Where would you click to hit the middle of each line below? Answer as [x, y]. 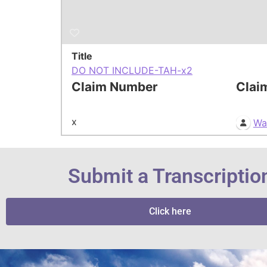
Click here [170, 211]
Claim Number [115, 87]
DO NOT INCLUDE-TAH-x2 [132, 71]
